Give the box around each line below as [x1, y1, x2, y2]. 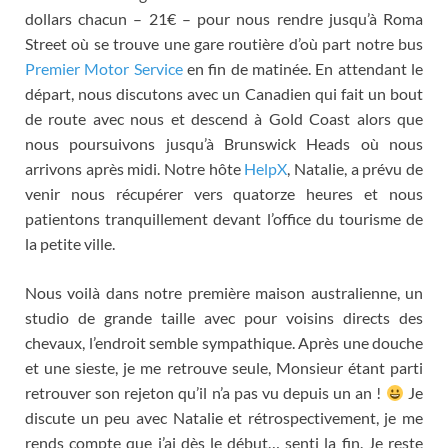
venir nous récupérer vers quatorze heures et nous [25, 183, 423, 203]
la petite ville [25, 233, 112, 253]
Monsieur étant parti [275, 357, 424, 377]
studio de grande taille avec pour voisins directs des [25, 307, 423, 327]
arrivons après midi [25, 158, 158, 178]
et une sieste [25, 357, 116, 377]
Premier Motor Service [25, 58, 183, 78]
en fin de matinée [187, 58, 309, 78]
